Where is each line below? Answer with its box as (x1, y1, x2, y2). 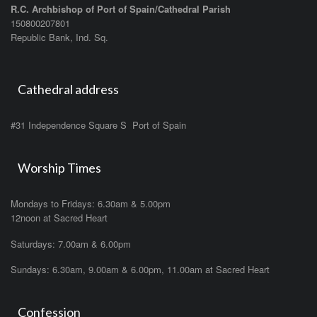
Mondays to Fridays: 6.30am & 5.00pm (11, 197, 171, 211)
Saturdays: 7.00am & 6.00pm (11, 236, 131, 250)
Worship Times (18, 160, 101, 176)
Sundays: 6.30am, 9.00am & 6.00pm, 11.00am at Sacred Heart (11, 262, 270, 276)
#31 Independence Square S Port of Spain (11, 118, 186, 132)
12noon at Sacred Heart (11, 211, 108, 225)
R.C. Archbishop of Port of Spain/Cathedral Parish (11, 1, 231, 16)
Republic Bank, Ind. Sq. (11, 30, 108, 44)
